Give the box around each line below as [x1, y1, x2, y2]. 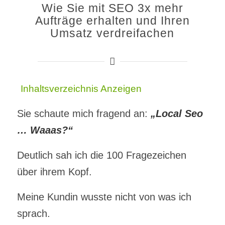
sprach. [17, 208, 50, 219]
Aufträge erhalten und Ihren [35, 14, 190, 27]
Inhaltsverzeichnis [20, 83, 98, 94]
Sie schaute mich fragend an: [17, 108, 151, 120]
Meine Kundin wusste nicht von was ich [17, 191, 191, 203]
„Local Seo [150, 108, 203, 120]
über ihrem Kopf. [17, 166, 92, 178]
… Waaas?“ [17, 125, 73, 136]
